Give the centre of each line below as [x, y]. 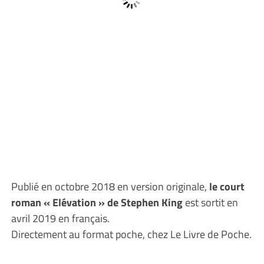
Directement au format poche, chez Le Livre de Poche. [131, 234]
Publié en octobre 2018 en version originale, [110, 186]
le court [227, 186]
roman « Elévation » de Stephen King [97, 202]
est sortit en [210, 202]
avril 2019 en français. [60, 218]
